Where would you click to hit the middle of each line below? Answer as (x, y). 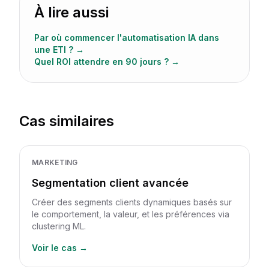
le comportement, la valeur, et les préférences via (131, 214)
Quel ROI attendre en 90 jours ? (101, 62)
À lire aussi (71, 12)
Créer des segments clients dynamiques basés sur (132, 202)
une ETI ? (54, 50)
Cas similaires (67, 121)
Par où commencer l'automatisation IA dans (127, 38)
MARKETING (55, 162)
